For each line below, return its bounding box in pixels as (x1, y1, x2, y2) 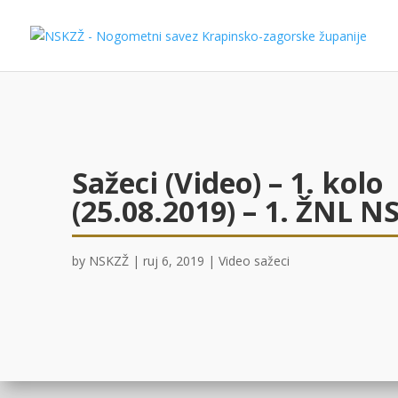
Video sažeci (218, 252, 290, 270)
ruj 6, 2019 (142, 252, 204, 270)
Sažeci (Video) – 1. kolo (71, 163, 383, 203)
